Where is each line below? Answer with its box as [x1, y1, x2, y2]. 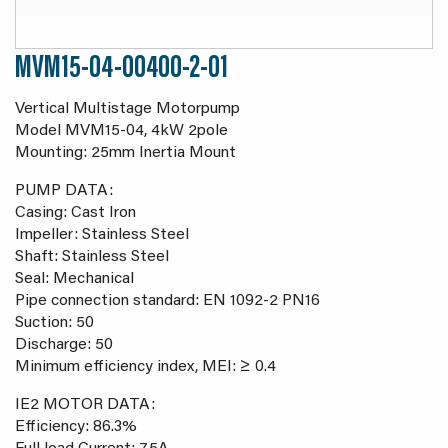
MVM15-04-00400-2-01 [15, 53, 228, 86]
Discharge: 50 [15, 337, 113, 354]
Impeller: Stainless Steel [15, 227, 189, 244]
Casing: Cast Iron [15, 205, 136, 222]
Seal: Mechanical [15, 271, 134, 288]
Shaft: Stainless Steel [15, 249, 169, 266]
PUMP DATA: [15, 183, 113, 200]
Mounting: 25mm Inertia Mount [15, 145, 236, 162]
